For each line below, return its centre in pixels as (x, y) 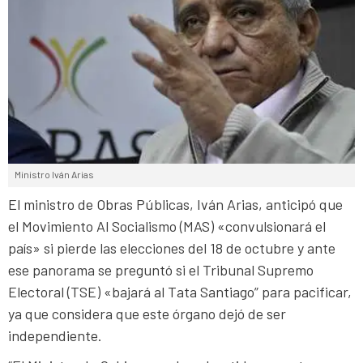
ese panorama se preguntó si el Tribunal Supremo (161, 269)
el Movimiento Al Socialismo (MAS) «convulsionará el (167, 226)
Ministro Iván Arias (54, 174)
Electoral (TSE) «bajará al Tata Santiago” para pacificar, (180, 291)
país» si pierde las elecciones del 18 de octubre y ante (172, 248)
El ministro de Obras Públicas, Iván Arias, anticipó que (175, 204)
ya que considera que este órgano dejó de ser (147, 313)
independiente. (55, 335)
